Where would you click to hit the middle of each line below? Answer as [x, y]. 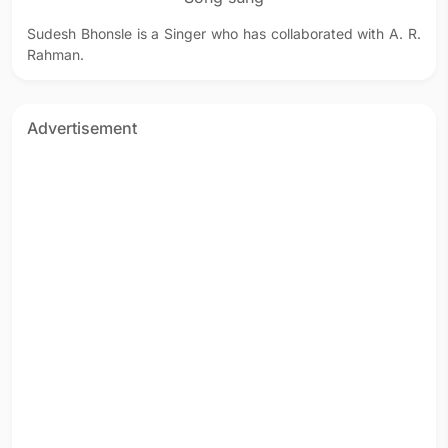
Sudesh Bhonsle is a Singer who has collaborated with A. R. [224, 33]
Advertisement [82, 128]
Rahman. [55, 54]
